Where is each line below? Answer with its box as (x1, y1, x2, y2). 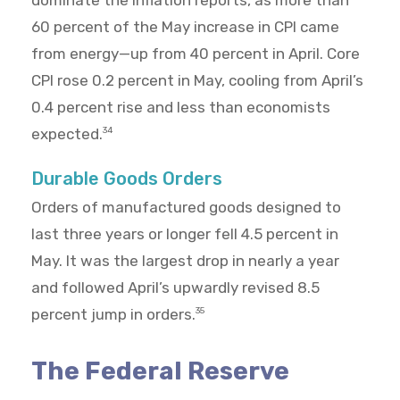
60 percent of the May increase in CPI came (31, 18, 339, 37)
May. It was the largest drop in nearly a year (31, 252, 339, 271)
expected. (31, 125, 103, 144)
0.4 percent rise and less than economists (31, 98, 330, 117)
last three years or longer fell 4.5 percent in (31, 225, 338, 244)
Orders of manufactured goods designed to (31, 198, 341, 217)
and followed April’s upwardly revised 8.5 (31, 279, 320, 297)
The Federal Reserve (31, 356, 289, 387)
